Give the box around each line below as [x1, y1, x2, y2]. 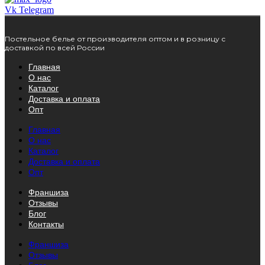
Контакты [28, 219, 64, 229]
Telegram [19, 4, 54, 15]
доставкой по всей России [5, 43, 105, 52]
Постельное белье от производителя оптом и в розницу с [5, 34, 225, 43]
